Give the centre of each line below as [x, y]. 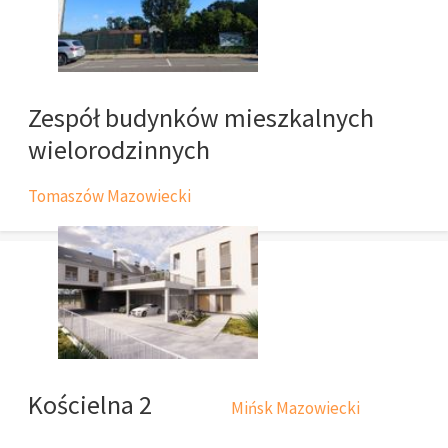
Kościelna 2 [90, 404]
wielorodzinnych [119, 150]
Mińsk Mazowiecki [295, 407]
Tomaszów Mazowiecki [109, 196]
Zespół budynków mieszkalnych [201, 118]
